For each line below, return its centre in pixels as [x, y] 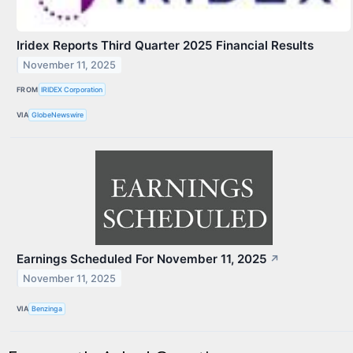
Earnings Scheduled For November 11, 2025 [142, 258]
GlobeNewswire [58, 115]
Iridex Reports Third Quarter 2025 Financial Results [165, 46]
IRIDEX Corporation [72, 90]
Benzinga [47, 309]
